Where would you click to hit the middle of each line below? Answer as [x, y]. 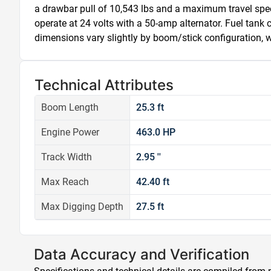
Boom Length [70, 107]
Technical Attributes [104, 85]
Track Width [67, 157]
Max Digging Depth [82, 207]
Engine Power [70, 132]
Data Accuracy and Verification [142, 254]
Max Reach [65, 182]
